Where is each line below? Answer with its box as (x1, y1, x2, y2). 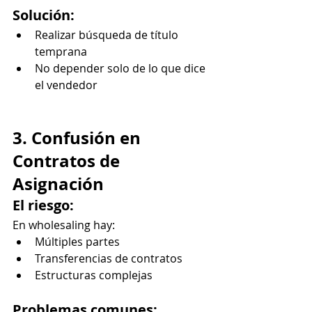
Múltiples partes (35, 233, 120, 249)
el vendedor (35, 77, 97, 93)
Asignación (13, 171, 104, 196)
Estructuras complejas (35, 267, 153, 283)
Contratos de (13, 148, 124, 173)
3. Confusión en (13, 125, 145, 150)
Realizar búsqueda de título (35, 26, 181, 42)
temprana (35, 43, 87, 59)
